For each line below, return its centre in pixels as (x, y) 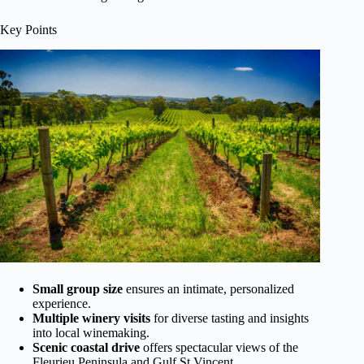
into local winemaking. (91, 332)
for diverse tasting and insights (230, 318)
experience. (62, 303)
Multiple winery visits (91, 318)
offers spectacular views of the (219, 347)
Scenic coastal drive (86, 347)
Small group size (78, 288)
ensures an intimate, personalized (208, 288)
